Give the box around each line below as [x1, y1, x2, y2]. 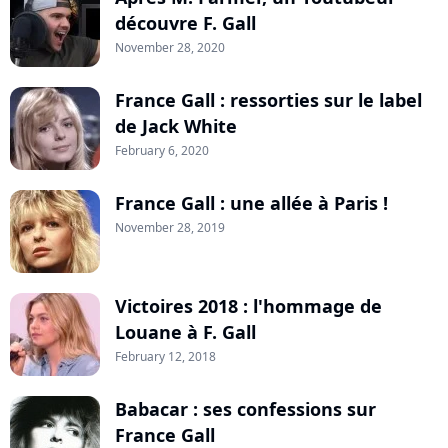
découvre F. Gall [115, 11, 256, 36]
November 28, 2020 [115, 39, 225, 57]
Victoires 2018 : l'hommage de [115, 294, 382, 319]
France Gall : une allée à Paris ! [115, 191, 388, 216]
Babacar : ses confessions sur [115, 397, 376, 422]
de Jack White [115, 114, 237, 139]
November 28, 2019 [115, 219, 225, 237]
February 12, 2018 [115, 348, 216, 366]
